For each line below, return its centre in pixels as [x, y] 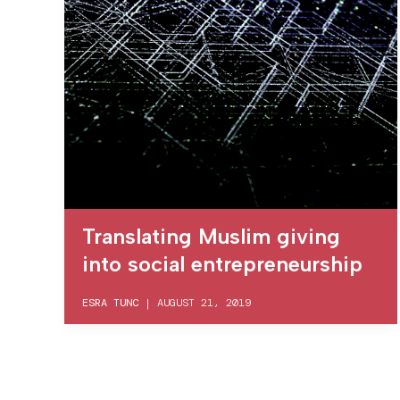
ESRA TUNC [110, 303]
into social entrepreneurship [222, 264]
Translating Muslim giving [211, 237]
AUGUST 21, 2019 [204, 303]
